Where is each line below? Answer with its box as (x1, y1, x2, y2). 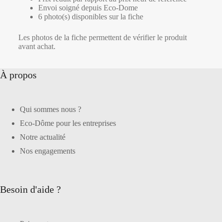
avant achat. (18, 42, 55, 51)
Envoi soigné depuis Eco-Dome (38, 3, 138, 12)
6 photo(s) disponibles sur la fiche (38, 12, 143, 21)
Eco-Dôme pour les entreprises (20, 118, 116, 127)
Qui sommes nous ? (20, 105, 81, 113)
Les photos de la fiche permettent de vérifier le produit (18, 33, 187, 42)
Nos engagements (20, 146, 75, 155)
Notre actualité (20, 132, 65, 141)
